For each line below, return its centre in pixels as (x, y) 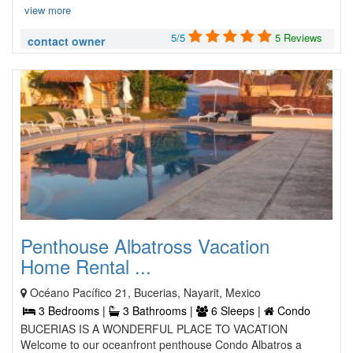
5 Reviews (299, 37)
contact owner (66, 41)
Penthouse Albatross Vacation (145, 245)
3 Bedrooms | (72, 310)
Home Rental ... (86, 266)
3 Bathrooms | (158, 310)
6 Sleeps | (236, 310)
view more (48, 10)
